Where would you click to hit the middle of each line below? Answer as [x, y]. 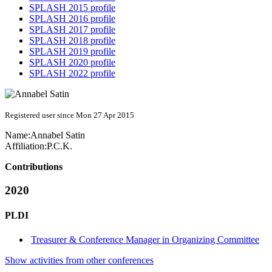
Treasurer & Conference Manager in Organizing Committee [145, 239]
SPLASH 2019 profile [72, 52]
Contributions [34, 167]
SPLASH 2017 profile [72, 30]
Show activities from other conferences [79, 260]
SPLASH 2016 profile [72, 19]
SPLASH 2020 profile [72, 63]
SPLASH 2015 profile [72, 8]
